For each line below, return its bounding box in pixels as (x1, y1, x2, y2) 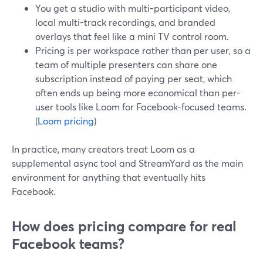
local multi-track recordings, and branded (35, 16, 215, 28)
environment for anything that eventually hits (12, 171, 205, 183)
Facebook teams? (12, 234, 124, 253)
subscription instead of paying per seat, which (35, 72, 232, 85)
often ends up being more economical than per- (35, 86, 241, 99)
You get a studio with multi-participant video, (35, 2, 230, 14)
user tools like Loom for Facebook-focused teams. (35, 100, 247, 113)
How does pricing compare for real (12, 217, 237, 235)
